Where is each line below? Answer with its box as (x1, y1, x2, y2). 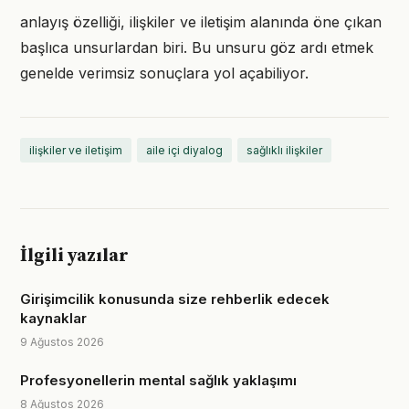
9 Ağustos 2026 (20, 335, 104, 349)
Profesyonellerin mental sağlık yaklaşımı (20, 372, 297, 389)
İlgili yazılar (20, 245, 129, 267)
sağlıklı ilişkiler (246, 143, 322, 157)
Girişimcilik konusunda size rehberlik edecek (20, 290, 330, 308)
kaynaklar (20, 309, 87, 327)
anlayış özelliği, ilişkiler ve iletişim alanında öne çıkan (20, 13, 382, 31)
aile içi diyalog (146, 143, 223, 157)
